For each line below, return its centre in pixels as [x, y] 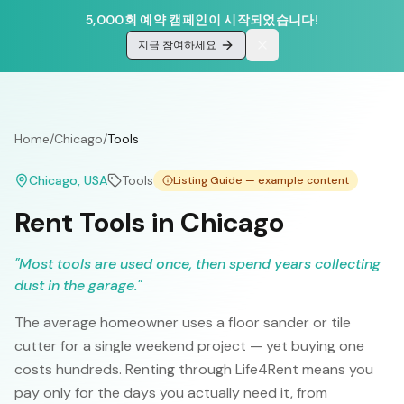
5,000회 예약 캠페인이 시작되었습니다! [202, 20]
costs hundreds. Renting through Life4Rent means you [194, 369]
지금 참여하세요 [177, 45]
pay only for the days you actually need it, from [171, 393]
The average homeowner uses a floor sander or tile [183, 322]
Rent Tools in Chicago [149, 222]
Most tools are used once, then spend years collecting [200, 264]
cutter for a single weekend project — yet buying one [189, 346]
